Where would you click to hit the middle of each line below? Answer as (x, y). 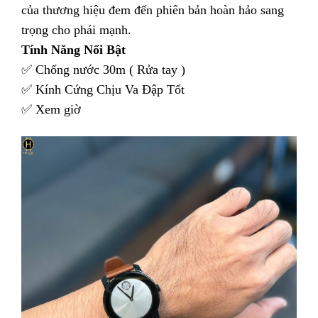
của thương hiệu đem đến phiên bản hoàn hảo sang (153, 10)
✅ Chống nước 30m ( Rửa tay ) (105, 70)
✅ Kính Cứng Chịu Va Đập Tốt (105, 90)
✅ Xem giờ (53, 110)
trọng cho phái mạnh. (78, 30)
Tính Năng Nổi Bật (73, 50)
